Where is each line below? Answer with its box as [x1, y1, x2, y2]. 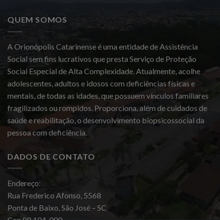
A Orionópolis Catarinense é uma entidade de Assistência [7, 41, 198, 51]
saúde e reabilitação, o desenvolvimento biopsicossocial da [7, 115, 204, 125]
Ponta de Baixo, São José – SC [7, 203, 107, 213]
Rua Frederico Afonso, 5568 [7, 191, 101, 200]
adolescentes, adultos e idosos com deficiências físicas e [7, 78, 195, 88]
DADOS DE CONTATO [7, 151, 95, 161]
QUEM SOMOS [7, 15, 67, 25]
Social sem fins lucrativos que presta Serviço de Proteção [7, 54, 196, 63]
